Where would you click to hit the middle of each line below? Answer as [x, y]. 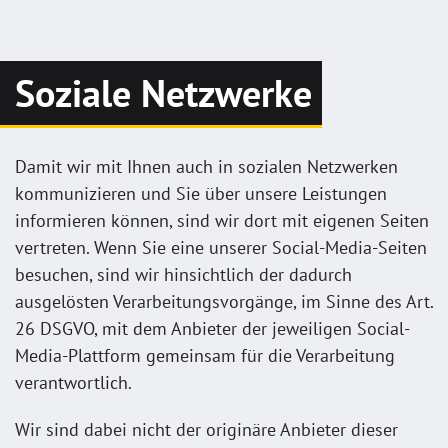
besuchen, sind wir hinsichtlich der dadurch [183, 274]
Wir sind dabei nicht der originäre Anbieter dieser [206, 429]
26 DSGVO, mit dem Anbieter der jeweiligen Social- [212, 328]
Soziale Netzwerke [163, 92]
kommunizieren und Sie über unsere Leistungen [201, 193]
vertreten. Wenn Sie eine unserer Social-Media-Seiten [221, 247]
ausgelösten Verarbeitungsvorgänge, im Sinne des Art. [224, 301]
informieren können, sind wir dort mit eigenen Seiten [222, 220]
